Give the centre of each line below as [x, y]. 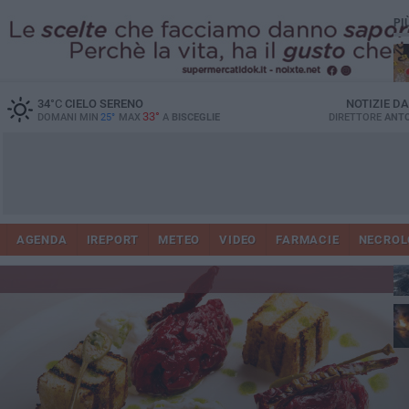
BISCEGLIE [195, 117]
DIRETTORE [356, 117]
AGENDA [42, 240]
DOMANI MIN [68, 117]
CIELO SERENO [102, 104]
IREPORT [113, 240]
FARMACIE [308, 240]
